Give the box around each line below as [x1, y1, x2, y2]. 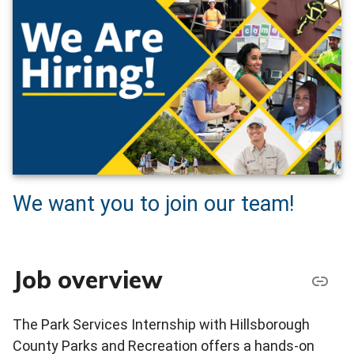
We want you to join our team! [13, 191, 294, 217]
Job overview [13, 264, 163, 295]
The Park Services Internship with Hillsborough [13, 316, 310, 333]
